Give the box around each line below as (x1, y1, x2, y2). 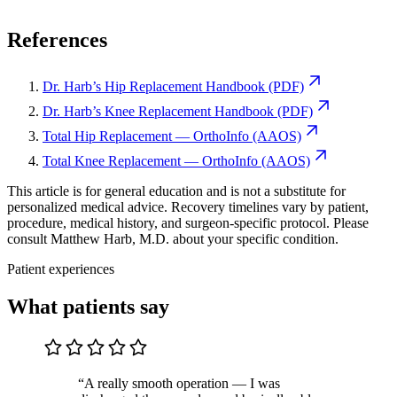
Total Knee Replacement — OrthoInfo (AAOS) (43, 153, 310, 169)
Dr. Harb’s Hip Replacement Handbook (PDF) (43, 79, 304, 95)
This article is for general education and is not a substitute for (7, 183, 346, 199)
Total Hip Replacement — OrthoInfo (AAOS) (43, 128, 301, 144)
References (7, 28, 107, 52)
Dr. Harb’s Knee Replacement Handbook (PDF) (43, 104, 313, 120)
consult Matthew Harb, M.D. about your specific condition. (7, 231, 339, 247)
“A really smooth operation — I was (78, 376, 280, 392)
